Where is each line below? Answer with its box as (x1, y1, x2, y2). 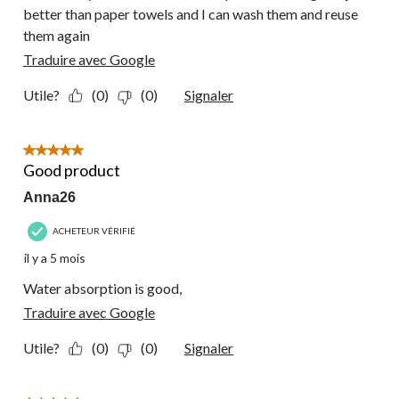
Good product (23, 160, 120, 181)
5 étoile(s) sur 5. (23, 143, 118, 161)
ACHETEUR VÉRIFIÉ (53, 224, 135, 236)
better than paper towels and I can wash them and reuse (23, 5, 358, 23)
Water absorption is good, (23, 280, 182, 297)
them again (23, 27, 90, 45)
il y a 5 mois (24, 250, 85, 266)
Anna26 (23, 190, 76, 206)
